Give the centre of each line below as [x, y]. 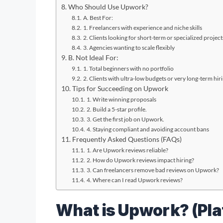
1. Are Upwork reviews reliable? [127, 150]
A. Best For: [98, 17]
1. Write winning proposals [121, 99]
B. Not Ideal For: [93, 57]
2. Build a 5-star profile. [116, 109]
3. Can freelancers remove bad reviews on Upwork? [153, 170]
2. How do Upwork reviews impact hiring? [140, 160]
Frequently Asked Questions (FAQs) [127, 139]
